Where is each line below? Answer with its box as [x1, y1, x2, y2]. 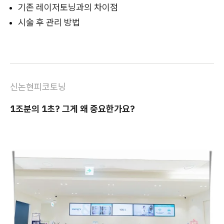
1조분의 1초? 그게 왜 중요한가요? [10, 102, 135, 114]
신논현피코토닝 [10, 80, 66, 92]
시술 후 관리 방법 [18, 16, 80, 28]
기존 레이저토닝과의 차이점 [18, 1, 118, 13]
